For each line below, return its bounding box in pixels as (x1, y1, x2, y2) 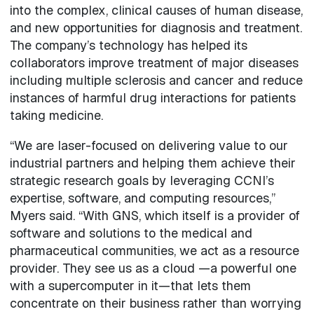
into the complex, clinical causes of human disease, (9, 1, 303, 18)
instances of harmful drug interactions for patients (9, 89, 296, 106)
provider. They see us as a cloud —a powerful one (9, 259, 296, 276)
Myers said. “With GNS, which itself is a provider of (9, 207, 300, 224)
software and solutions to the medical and (9, 224, 252, 241)
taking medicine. (9, 107, 103, 123)
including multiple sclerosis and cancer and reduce (9, 71, 303, 88)
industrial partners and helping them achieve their (9, 154, 296, 171)
